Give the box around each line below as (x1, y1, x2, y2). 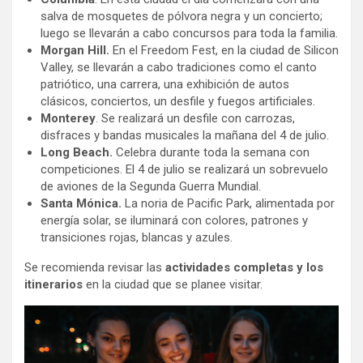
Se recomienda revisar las (24, 260, 165, 275)
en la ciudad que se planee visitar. (83, 277, 263, 293)
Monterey (41, 111, 96, 126)
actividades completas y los (165, 260, 323, 275)
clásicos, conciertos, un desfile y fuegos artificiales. (41, 94, 315, 109)
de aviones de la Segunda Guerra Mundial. (41, 179, 261, 194)
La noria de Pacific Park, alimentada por (122, 196, 335, 211)
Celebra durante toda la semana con (113, 145, 310, 160)
